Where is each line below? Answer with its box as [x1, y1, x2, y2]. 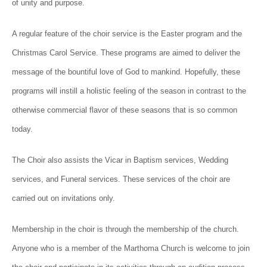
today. [12, 125, 33, 133]
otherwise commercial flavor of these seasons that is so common [12, 105, 237, 114]
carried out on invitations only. [12, 194, 115, 203]
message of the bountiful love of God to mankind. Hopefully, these [12, 67, 240, 76]
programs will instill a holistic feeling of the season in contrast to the [12, 86, 246, 95]
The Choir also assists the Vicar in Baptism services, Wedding [12, 156, 228, 164]
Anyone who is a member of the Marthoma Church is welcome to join [12, 244, 250, 253]
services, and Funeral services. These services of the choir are [12, 175, 230, 184]
